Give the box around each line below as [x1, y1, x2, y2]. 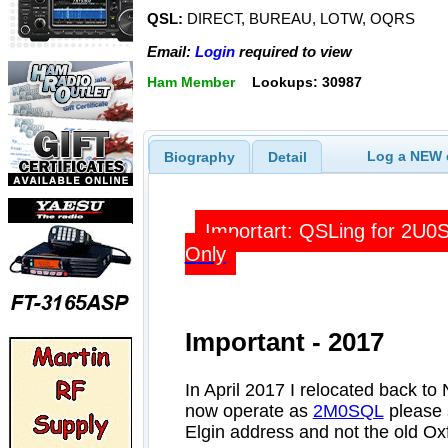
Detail [267, 148, 307, 165]
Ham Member [147, 75, 235, 90]
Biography [163, 148, 235, 165]
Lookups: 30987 [251, 75, 362, 90]
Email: [147, 42, 195, 60]
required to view [235, 42, 352, 60]
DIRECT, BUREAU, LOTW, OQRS [183, 10, 415, 28]
